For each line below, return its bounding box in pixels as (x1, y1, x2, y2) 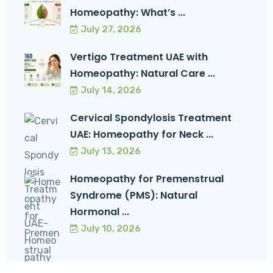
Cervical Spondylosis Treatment (70, 110, 232, 125)
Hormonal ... (70, 204, 129, 219)
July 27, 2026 (80, 23, 141, 35)
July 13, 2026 (80, 145, 141, 157)
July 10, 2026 (80, 222, 141, 234)
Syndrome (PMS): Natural (70, 188, 197, 202)
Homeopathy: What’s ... (70, 5, 185, 19)
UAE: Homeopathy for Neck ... (70, 127, 213, 141)
